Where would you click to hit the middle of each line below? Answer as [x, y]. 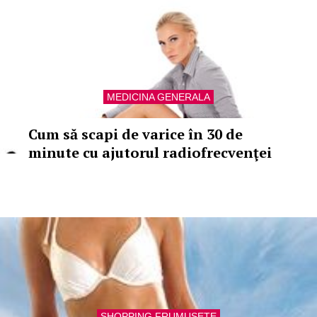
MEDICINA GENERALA [158, 97]
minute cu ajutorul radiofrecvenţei [150, 152]
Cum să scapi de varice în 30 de [136, 134]
